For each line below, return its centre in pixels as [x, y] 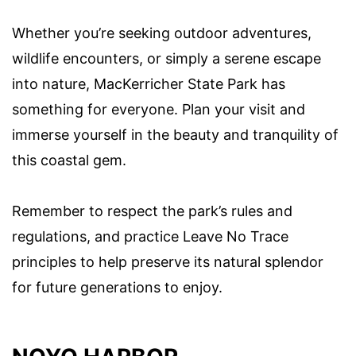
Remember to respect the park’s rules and [152, 211]
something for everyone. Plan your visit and [159, 109]
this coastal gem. [69, 160]
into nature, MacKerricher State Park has [149, 83]
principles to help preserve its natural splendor [168, 261]
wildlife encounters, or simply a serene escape [166, 58]
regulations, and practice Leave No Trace [150, 236]
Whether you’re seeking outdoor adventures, [162, 33]
